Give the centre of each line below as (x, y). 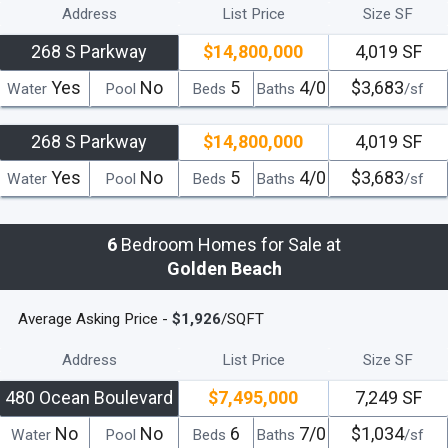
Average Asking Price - (95, 318)
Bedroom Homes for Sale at (229, 244)
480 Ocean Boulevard (89, 397)
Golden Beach (224, 268)
